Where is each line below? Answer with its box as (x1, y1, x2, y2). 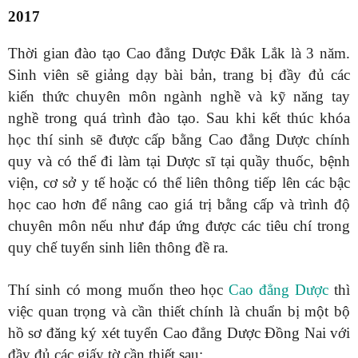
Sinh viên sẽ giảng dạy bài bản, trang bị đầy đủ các (8, 66, 350, 84)
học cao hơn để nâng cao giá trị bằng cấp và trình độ (8, 196, 350, 213)
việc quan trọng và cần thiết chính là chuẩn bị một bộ (8, 303, 350, 320)
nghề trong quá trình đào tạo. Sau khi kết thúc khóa (8, 109, 350, 127)
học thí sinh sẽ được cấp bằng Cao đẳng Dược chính (8, 131, 350, 149)
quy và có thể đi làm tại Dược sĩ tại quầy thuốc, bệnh (8, 153, 350, 170)
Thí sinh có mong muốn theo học (8, 281, 229, 299)
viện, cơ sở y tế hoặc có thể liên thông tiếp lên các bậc (8, 174, 350, 192)
